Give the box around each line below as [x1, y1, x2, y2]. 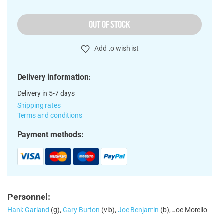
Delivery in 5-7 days [17, 89, 75, 97]
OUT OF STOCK [89, 19, 130, 30]
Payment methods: [17, 130, 84, 139]
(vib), [100, 205, 118, 214]
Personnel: [7, 191, 50, 202]
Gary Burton [63, 205, 100, 214]
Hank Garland [7, 205, 49, 214]
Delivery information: [17, 72, 91, 82]
